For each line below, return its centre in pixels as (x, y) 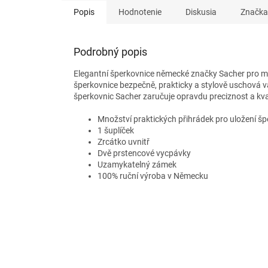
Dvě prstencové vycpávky (144, 153)
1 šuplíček (117, 131)
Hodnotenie (140, 12)
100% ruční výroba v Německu (153, 176)
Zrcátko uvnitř (124, 142)
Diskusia (201, 12)
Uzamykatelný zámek (137, 165)
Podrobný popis (110, 52)
